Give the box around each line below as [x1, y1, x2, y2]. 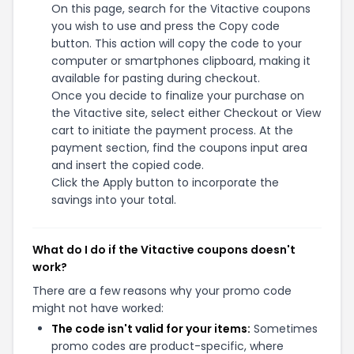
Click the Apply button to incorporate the [51, 175, 279, 190]
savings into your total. [51, 192, 176, 208]
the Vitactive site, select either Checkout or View [51, 105, 321, 121]
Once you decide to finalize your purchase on [51, 88, 304, 104]
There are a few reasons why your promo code [32, 283, 292, 299]
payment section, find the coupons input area [51, 140, 307, 156]
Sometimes [250, 321, 318, 337]
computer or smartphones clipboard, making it [51, 53, 311, 69]
